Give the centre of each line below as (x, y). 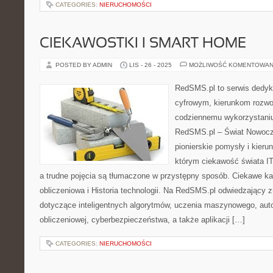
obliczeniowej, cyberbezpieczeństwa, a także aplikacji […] (142, 220)
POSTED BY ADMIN (85, 65)
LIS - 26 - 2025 (151, 65)
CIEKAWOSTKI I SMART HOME (143, 44)
